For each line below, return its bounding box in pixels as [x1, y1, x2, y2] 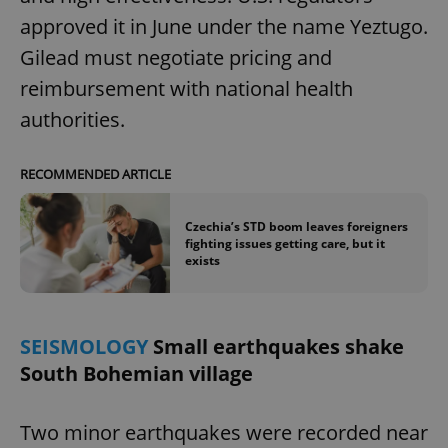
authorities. [20, 106, 125, 134]
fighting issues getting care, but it [185, 234, 385, 252]
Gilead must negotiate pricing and [20, 44, 332, 72]
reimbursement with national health [20, 75, 353, 103]
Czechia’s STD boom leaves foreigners [185, 217, 408, 235]
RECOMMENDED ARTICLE [20, 165, 171, 184]
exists [185, 251, 220, 269]
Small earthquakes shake [153, 333, 404, 361]
